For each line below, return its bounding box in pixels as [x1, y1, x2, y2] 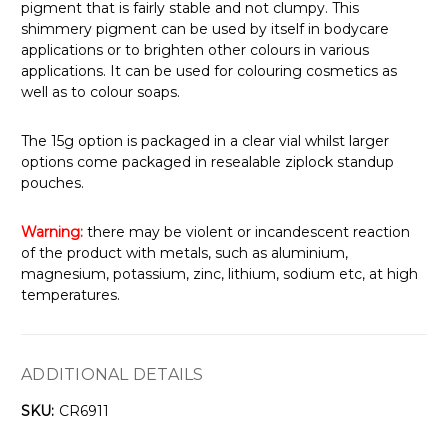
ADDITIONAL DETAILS [21, 364, 204, 384]
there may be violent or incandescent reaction [83, 222, 410, 241]
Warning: [21, 222, 83, 241]
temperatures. [21, 285, 120, 304]
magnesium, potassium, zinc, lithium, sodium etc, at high [21, 264, 418, 283]
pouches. [21, 173, 92, 192]
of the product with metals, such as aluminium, [21, 243, 348, 262]
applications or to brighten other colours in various [21, 40, 369, 59]
